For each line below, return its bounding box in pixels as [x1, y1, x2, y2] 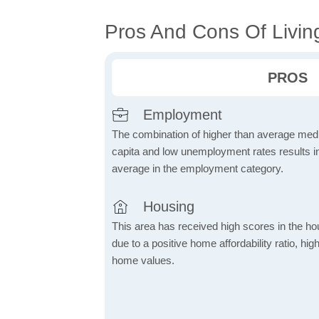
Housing [143, 199, 194, 215]
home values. [112, 254, 174, 267]
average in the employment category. [112, 162, 283, 175]
